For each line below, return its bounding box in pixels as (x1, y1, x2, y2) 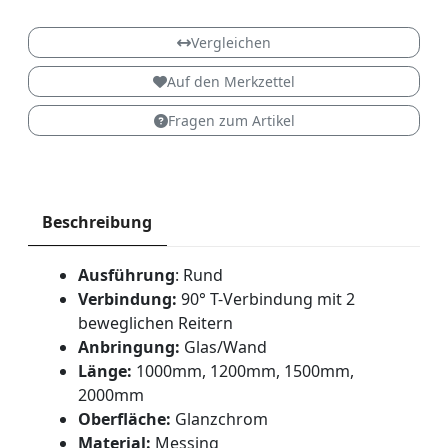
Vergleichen (191, 33, 271, 53)
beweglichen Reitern (77, 311, 233, 334)
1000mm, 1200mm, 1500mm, (131, 359, 354, 382)
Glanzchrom (170, 407, 268, 430)
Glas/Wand (179, 335, 267, 358)
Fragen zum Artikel (167, 111, 295, 131)
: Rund (174, 263, 223, 286)
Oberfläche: (77, 407, 171, 430)
